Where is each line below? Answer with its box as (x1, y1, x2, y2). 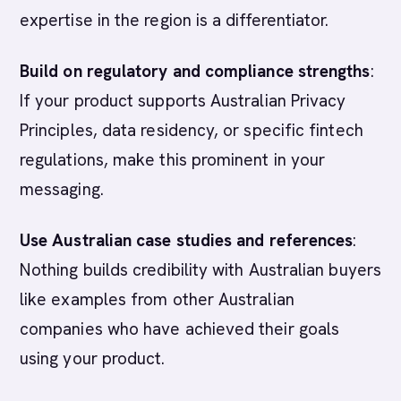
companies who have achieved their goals (20, 318, 340, 340)
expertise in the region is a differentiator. (20, 9, 329, 31)
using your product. (20, 347, 166, 370)
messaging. (20, 178, 104, 200)
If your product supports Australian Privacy (20, 90, 346, 112)
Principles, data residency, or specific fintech (20, 119, 363, 141)
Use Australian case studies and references (20, 229, 354, 252)
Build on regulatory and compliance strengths (20, 60, 371, 82)
